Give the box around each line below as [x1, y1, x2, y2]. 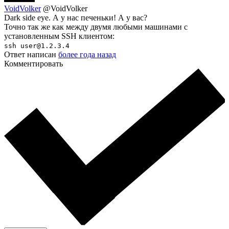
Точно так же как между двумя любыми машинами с [4, 22, 188, 31]
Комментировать [4, 59, 63, 68]
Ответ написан [4, 50, 58, 59]
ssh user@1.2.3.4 [4, 41, 70, 50]
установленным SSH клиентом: [4, 31, 114, 40]
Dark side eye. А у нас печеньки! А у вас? [4, 13, 147, 22]
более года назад [58, 50, 116, 59]
